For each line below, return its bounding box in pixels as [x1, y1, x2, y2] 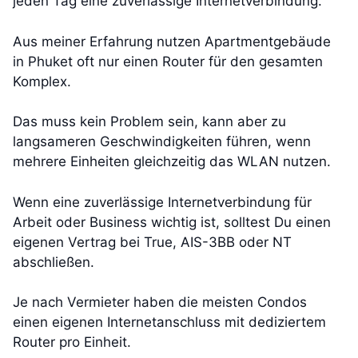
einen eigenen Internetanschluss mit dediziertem [13, 314, 326, 331]
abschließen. [13, 253, 94, 270]
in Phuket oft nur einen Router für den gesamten [13, 53, 323, 70]
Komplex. [13, 73, 71, 89]
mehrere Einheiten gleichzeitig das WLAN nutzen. [13, 153, 331, 170]
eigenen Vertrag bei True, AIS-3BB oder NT [13, 233, 292, 250]
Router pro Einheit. [13, 334, 131, 351]
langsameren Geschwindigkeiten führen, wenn [13, 133, 311, 150]
